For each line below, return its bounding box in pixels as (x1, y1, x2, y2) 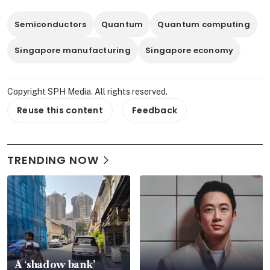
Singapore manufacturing (14, 45, 131, 57)
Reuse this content (17, 104, 104, 117)
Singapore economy (145, 45, 234, 57)
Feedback (132, 104, 178, 117)
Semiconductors (14, 19, 87, 31)
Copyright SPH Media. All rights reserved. (7, 87, 168, 97)
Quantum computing (157, 19, 250, 31)
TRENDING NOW (7, 152, 99, 168)
